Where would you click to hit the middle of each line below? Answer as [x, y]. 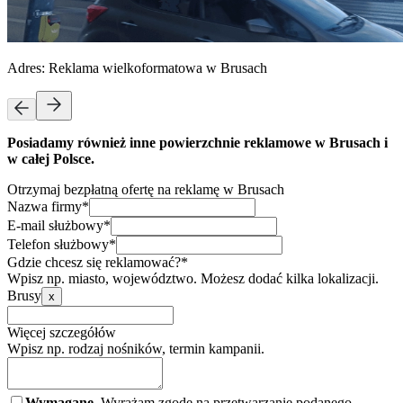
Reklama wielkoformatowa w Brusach [158, 67]
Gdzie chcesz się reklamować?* [98, 262]
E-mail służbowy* [59, 225]
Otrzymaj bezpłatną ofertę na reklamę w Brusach [146, 189]
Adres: [28, 67]
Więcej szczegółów [62, 332]
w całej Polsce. [51, 158]
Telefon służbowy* [62, 244]
